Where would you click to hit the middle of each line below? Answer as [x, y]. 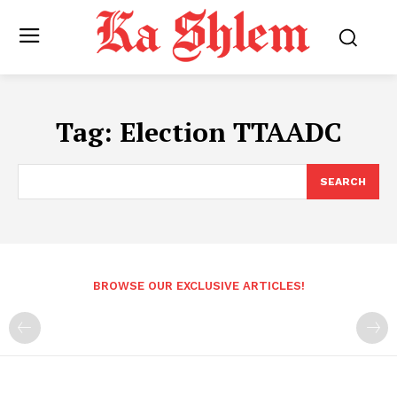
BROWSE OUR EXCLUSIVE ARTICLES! [198, 286]
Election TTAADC [230, 132]
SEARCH [343, 182]
